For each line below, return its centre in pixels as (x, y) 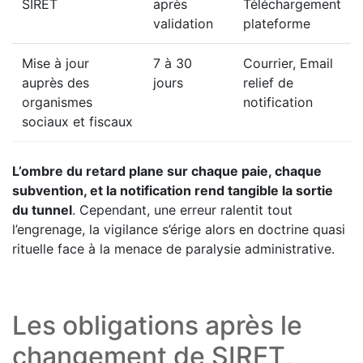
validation (183, 24)
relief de (268, 83)
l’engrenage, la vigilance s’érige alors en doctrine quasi (179, 230)
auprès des (56, 83)
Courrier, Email (288, 64)
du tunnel (42, 210)
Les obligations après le (157, 326)
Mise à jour (56, 64)
